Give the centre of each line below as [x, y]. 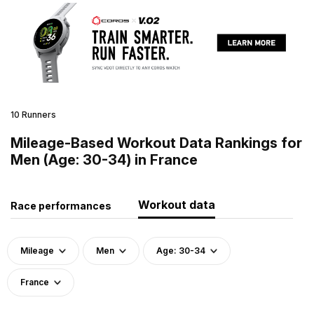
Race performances [61, 205]
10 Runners [33, 114]
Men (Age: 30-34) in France [104, 159]
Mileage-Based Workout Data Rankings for [156, 143]
